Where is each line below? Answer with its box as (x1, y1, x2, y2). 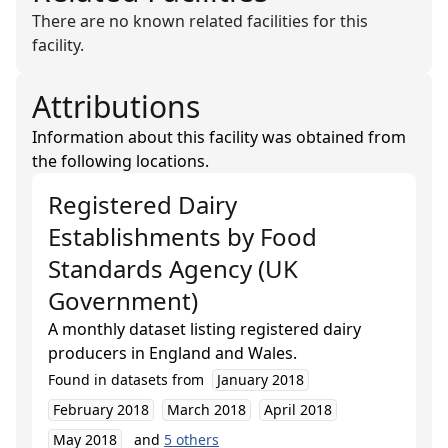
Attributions (32, 86, 200, 127)
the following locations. (32, 150, 209, 172)
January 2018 (217, 370, 304, 389)
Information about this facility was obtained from (32, 126, 406, 148)
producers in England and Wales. (48, 342, 297, 364)
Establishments (48, 220, 221, 253)
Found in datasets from (48, 370, 204, 389)
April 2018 (264, 400, 332, 419)
